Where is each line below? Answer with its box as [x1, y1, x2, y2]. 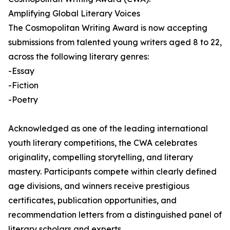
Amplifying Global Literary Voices [8, 8, 140, 19]
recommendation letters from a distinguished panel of [8, 209, 222, 220]
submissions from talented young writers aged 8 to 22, [8, 37, 222, 48]
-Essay [8, 66, 34, 76]
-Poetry [8, 94, 38, 105]
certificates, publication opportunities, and [8, 195, 177, 206]
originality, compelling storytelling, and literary [8, 152, 193, 163]
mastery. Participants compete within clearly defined [8, 166, 217, 177]
